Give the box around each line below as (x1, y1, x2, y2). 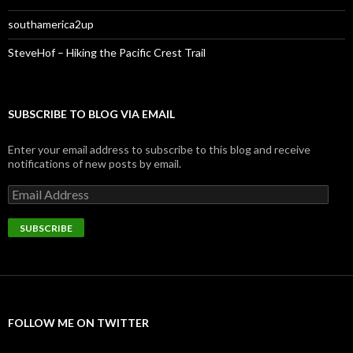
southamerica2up (8, 17, 94, 32)
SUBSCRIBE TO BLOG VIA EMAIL (8, 107, 175, 121)
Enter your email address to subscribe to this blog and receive (8, 143, 310, 157)
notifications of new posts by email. (8, 157, 181, 171)
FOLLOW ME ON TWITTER (8, 316, 149, 330)
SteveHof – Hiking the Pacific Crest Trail (8, 46, 206, 60)
